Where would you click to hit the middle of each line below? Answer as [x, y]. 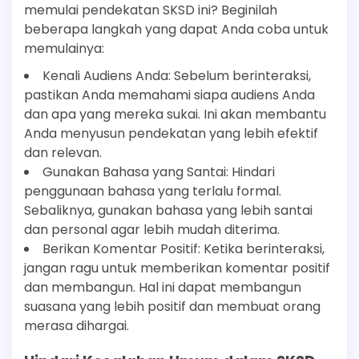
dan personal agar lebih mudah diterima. [152, 229]
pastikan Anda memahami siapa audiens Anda [169, 95]
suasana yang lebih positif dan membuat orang [172, 306]
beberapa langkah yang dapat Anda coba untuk [176, 29]
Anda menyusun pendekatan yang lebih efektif [171, 133]
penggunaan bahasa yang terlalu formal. [153, 191]
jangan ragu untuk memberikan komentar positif [177, 268]
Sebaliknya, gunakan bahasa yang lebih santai [168, 210]
